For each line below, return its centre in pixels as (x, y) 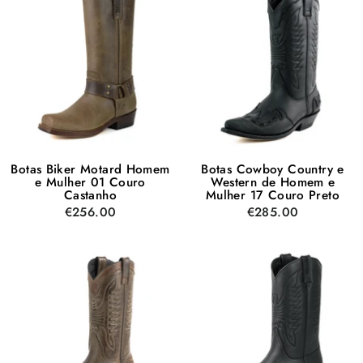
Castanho (90, 195)
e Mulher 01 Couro (90, 182)
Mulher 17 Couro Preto (273, 195)
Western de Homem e (273, 182)
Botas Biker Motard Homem (90, 169)
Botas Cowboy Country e (273, 169)
